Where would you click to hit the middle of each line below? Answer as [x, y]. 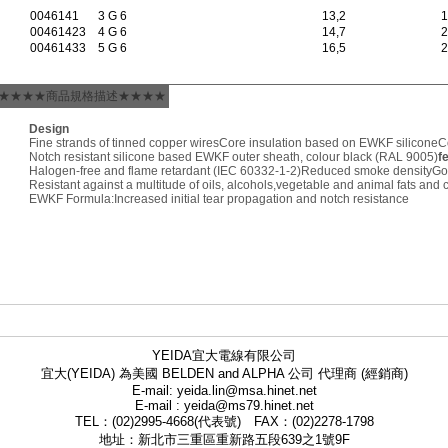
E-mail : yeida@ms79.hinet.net [224, 405]
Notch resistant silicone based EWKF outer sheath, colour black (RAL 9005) [233, 157]
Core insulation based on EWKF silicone [328, 143]
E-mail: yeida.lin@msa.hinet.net [224, 390]
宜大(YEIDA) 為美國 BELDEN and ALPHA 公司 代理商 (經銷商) [224, 373]
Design [49, 129]
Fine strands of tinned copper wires [124, 143]
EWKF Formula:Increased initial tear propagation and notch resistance [219, 199]
